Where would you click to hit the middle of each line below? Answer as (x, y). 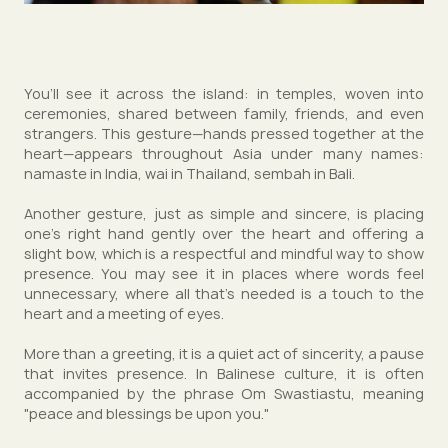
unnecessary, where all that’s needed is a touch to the (224, 294)
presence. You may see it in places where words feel (224, 274)
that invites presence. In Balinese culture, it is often (224, 374)
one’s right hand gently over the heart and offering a (224, 234)
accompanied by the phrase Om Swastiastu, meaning (224, 394)
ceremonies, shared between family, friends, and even (224, 114)
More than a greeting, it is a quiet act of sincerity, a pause (224, 354)
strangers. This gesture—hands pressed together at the (224, 134)
